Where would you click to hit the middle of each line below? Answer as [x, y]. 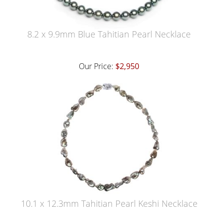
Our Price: [97, 66]
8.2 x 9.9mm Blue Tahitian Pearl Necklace [109, 34]
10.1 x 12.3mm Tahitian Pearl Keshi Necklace [109, 203]
